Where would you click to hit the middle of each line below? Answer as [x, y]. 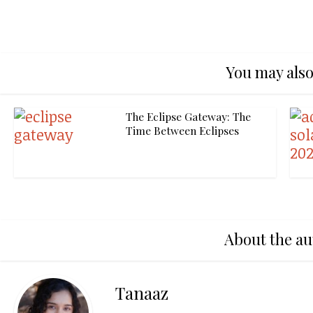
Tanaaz [142, 292]
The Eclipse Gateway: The [188, 116]
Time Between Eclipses [182, 130]
